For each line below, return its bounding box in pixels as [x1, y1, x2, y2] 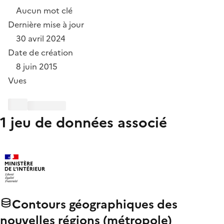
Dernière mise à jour [8, 18, 84, 31]
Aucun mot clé [16, 4, 72, 17]
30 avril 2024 [16, 32, 65, 45]
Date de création [8, 46, 73, 59]
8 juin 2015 [16, 60, 57, 73]
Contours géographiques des [12, 195, 177, 214]
